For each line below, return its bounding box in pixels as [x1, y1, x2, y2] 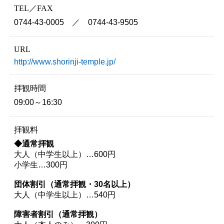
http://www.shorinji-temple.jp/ [13, 57, 115, 66]
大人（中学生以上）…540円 [13, 190, 115, 199]
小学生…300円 [13, 160, 67, 169]
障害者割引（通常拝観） [13, 210, 102, 219]
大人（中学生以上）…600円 [13, 150, 115, 159]
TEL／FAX [13, 3, 53, 12]
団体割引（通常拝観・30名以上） [13, 180, 135, 189]
